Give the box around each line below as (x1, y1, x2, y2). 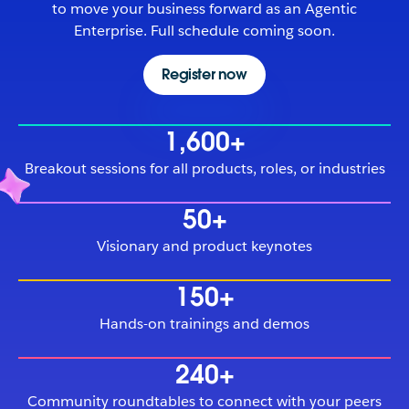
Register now (162, 64, 247, 84)
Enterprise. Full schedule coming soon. (74, 20, 335, 40)
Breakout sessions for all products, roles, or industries (24, 158, 385, 178)
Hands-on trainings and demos (100, 313, 309, 333)
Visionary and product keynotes (97, 236, 312, 256)
